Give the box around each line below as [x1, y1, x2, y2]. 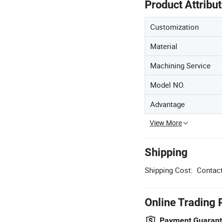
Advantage [150, 99, 185, 109]
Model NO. [150, 79, 185, 90]
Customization [150, 21, 199, 32]
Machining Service [150, 60, 211, 70]
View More [150, 117, 182, 127]
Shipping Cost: [145, 165, 193, 175]
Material [150, 41, 177, 51]
